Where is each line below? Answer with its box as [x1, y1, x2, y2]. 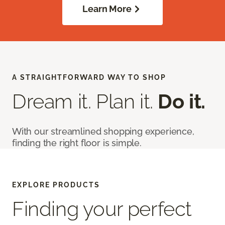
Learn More [82, 4, 132, 15]
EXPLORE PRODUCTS [12, 181, 100, 189]
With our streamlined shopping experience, [12, 126, 194, 137]
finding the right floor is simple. [12, 138, 142, 149]
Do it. [158, 89, 206, 114]
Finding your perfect [12, 197, 192, 221]
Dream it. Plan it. [12, 89, 158, 114]
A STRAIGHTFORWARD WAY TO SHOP [12, 73, 166, 82]
